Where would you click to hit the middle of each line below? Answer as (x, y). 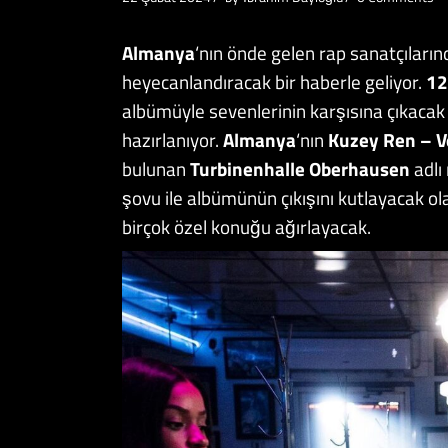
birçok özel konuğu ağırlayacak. (246, 227)
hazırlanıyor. (172, 140)
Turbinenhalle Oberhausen (302, 169)
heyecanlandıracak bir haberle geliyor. (272, 82)
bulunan (156, 169)
